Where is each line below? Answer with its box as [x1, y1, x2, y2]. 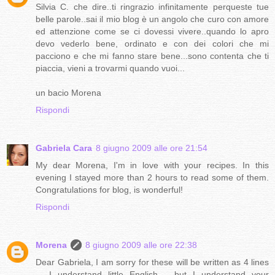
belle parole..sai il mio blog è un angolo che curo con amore [36, 14, 269, 24]
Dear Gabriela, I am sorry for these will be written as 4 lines [36, 257, 269, 267]
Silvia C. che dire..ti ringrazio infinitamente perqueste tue [36, 1, 269, 12]
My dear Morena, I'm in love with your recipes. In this [36, 160, 269, 170]
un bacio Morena [36, 87, 101, 98]
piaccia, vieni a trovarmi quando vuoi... [36, 63, 185, 73]
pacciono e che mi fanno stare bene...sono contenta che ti [36, 50, 269, 61]
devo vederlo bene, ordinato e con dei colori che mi [36, 38, 269, 48]
